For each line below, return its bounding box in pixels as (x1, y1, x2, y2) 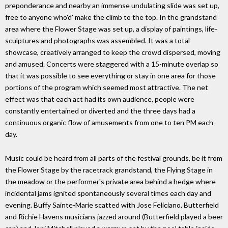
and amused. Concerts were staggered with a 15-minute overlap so (5, 59, 218, 68)
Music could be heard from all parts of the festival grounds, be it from (5, 153, 222, 162)
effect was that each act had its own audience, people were (5, 94, 194, 103)
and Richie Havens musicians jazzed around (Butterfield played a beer (5, 212, 223, 221)
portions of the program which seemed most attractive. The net (5, 82, 208, 92)
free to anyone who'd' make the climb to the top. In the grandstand (5, 12, 217, 21)
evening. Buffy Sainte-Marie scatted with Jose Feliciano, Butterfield (5, 200, 219, 209)
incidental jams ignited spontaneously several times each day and (5, 188, 211, 197)
